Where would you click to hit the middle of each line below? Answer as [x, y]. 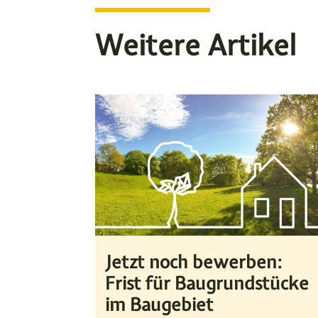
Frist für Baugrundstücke [207, 284]
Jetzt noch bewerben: [194, 262]
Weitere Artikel [196, 45]
